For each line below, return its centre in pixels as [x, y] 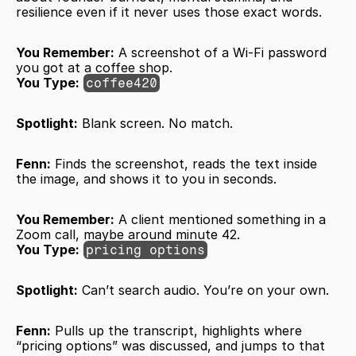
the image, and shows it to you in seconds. [148, 179]
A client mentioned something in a [220, 219]
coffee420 [122, 83]
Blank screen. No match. [155, 123]
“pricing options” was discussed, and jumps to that [170, 346]
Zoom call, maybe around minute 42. [128, 234]
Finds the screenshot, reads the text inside [184, 164]
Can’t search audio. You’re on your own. [203, 290]
